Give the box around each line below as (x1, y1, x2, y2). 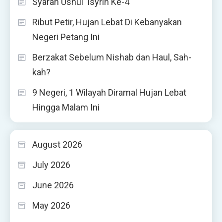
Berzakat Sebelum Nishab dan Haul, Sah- (32, 52, 191, 62)
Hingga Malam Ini (32, 102, 100, 112)
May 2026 (32, 200, 70, 211)
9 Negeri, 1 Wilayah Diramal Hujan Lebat (32, 87, 186, 98)
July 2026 (32, 159, 70, 170)
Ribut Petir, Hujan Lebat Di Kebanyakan (32, 16, 182, 27)
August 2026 (32, 139, 82, 150)
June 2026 (32, 179, 74, 190)
